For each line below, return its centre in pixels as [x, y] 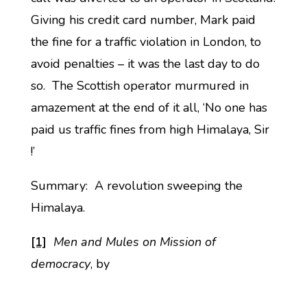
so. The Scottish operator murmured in [139, 86]
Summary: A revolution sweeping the [136, 186]
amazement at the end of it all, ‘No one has [149, 108]
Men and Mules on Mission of [134, 242]
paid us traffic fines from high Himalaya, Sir [150, 130]
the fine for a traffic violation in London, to [146, 42]
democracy [60, 264]
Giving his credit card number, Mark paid [143, 20]
